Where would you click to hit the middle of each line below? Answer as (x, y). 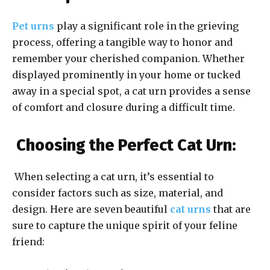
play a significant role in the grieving (146, 26)
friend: (28, 242)
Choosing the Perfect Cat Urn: (126, 146)
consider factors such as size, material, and (118, 193)
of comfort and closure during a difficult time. (124, 108)
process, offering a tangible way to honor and (122, 42)
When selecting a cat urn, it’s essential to (113, 177)
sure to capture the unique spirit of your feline (125, 226)
